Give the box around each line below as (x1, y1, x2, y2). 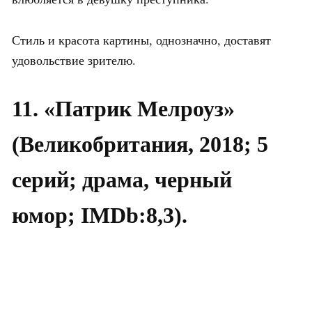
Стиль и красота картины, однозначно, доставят (12, 31, 271, 48)
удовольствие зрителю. (12, 51, 136, 68)
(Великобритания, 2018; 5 (12, 131, 268, 157)
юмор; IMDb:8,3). (12, 202, 187, 228)
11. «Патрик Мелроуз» (12, 95, 235, 121)
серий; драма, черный (12, 166, 232, 192)
